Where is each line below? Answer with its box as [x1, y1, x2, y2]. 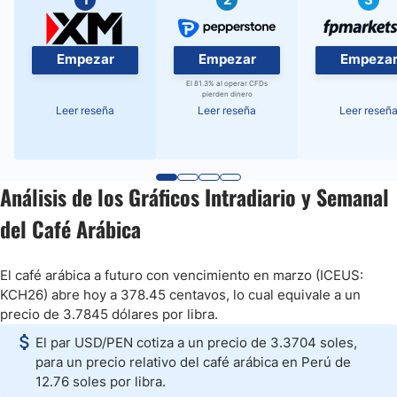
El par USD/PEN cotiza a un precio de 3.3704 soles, [35, 334, 357, 351]
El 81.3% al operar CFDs [186, 79, 268, 88]
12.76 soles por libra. [35, 373, 166, 390]
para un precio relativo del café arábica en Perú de [35, 354, 351, 370]
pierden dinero [201, 90, 253, 98]
